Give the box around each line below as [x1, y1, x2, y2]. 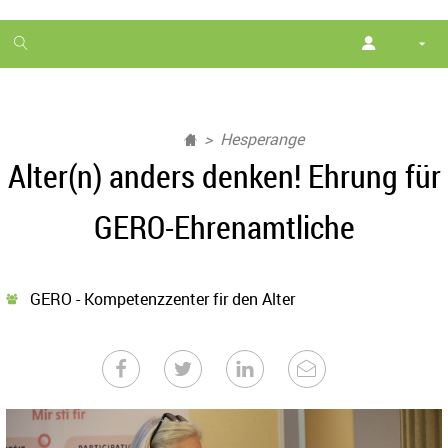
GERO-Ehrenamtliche [93, 205, 355, 248]
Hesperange [220, 128, 304, 150]
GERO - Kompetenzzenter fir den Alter [18, 288, 295, 310]
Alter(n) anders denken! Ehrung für [7, 154, 441, 197]
